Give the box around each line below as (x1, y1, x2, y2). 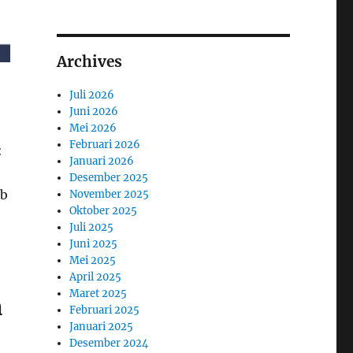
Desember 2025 (69, 170, 149, 184)
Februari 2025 (69, 303, 140, 317)
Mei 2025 (69, 253, 117, 267)
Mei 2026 (69, 121, 117, 135)
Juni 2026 (69, 104, 119, 118)
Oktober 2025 (69, 203, 138, 217)
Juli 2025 (69, 220, 114, 234)
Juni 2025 (69, 236, 118, 251)
